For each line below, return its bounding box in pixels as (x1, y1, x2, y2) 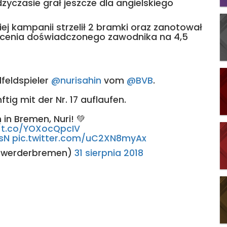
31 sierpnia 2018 (74, 147, 143, 159)
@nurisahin (51, 74, 101, 87)
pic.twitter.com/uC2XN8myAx (12, 132, 146, 144)
